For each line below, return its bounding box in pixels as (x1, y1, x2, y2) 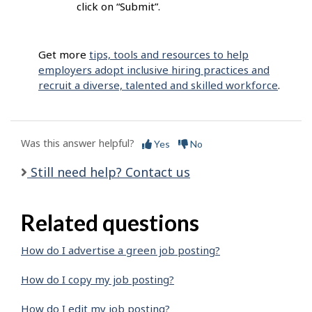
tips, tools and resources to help (89, 47, 249, 62)
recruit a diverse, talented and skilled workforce (38, 78, 278, 93)
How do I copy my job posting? (21, 272, 174, 287)
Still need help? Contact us (27, 163, 190, 180)
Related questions (21, 208, 199, 236)
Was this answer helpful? (21, 136, 134, 150)
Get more (38, 47, 89, 62)
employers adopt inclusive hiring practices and (38, 63, 270, 77)
